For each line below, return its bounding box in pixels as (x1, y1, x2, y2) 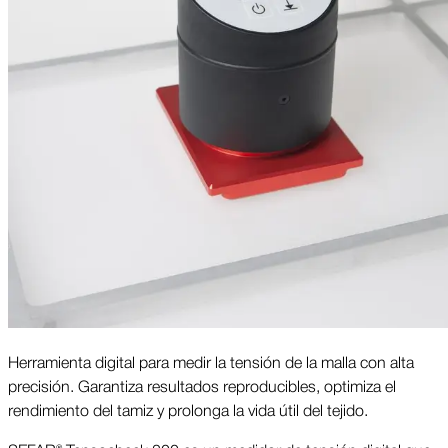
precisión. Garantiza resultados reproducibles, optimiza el (8, 373, 396, 398)
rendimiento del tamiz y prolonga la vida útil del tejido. (8, 397, 368, 422)
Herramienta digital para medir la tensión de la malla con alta (8, 349, 414, 374)
